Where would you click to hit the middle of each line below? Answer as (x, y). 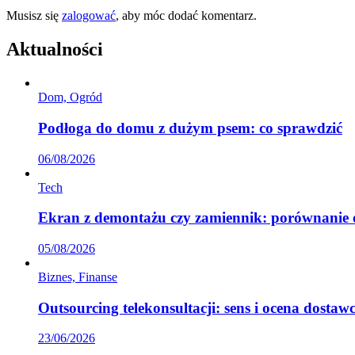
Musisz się (34, 16)
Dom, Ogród (70, 97)
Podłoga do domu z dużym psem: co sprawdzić (190, 128)
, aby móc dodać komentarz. (186, 16)
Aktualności (55, 50)
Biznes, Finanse (78, 277)
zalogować (89, 16)
